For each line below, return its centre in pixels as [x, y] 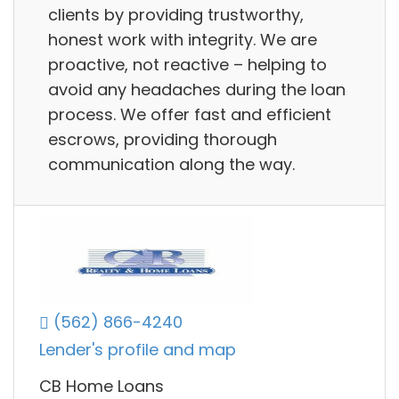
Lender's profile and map [138, 350]
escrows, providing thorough [163, 139]
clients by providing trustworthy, [176, 14]
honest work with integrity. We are [183, 39]
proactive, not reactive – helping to [187, 64]
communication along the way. [171, 164]
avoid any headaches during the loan [197, 89]
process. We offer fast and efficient [190, 114]
